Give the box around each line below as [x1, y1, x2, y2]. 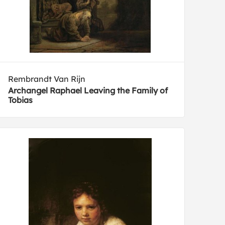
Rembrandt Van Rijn [8, 74, 86, 84]
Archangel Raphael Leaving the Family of [8, 85, 168, 96]
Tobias [8, 95, 33, 105]
